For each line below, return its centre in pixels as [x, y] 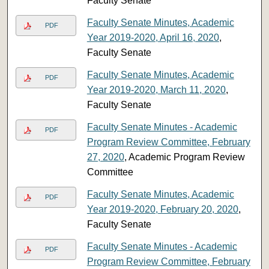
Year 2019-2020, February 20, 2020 [162, 209]
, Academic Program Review [184, 157]
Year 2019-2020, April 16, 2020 [153, 37]
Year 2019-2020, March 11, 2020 [156, 89]
